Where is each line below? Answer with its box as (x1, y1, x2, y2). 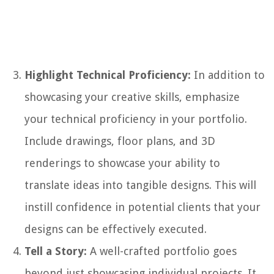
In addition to (191, 68, 265, 81)
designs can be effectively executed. (24, 222, 207, 235)
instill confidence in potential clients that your (24, 200, 261, 213)
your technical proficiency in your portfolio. (24, 112, 247, 125)
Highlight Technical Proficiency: (24, 68, 191, 81)
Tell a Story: (24, 244, 87, 257)
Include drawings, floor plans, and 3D (24, 134, 215, 147)
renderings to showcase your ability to (24, 156, 220, 169)
